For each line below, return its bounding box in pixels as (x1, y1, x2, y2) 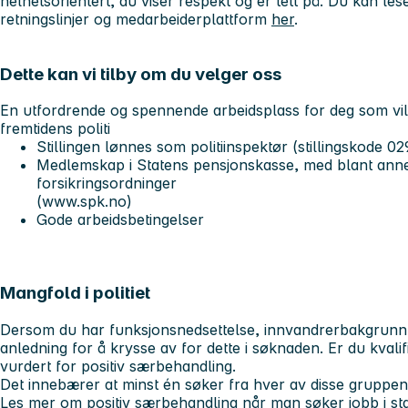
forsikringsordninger (36, 174, 177, 193)
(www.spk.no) (36, 192, 132, 211)
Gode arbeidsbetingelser (36, 210, 204, 229)
